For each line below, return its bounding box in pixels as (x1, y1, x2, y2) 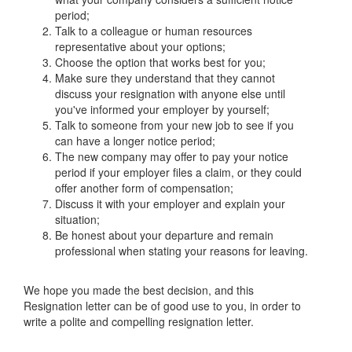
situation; (55, 211, 100, 228)
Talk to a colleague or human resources (55, 23, 252, 39)
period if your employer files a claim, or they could (55, 164, 302, 181)
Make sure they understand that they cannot (55, 70, 275, 86)
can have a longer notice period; (55, 133, 215, 149)
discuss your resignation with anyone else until (55, 86, 285, 102)
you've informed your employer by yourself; (55, 101, 269, 118)
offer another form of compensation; (55, 180, 233, 196)
